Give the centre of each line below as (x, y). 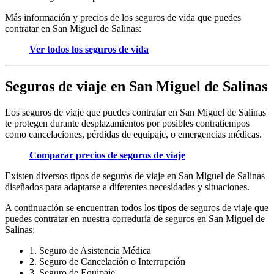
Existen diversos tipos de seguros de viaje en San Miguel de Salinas (135, 176)
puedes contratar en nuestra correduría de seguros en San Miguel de (135, 218)
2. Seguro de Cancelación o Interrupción (107, 261)
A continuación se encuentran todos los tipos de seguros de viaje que (137, 207)
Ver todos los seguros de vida (89, 49)
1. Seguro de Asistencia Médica (90, 250)
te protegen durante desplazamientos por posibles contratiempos (127, 123)
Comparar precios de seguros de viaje (107, 155)
